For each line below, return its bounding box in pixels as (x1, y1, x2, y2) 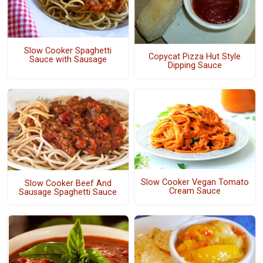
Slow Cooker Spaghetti (24, 45, 112, 56)
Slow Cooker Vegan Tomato (140, 177, 249, 187)
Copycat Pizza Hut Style (149, 52, 241, 62)
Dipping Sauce (167, 60, 222, 71)
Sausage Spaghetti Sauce (19, 187, 117, 197)
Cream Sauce (168, 186, 221, 196)
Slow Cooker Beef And (24, 178, 112, 188)
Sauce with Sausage (29, 54, 107, 65)
